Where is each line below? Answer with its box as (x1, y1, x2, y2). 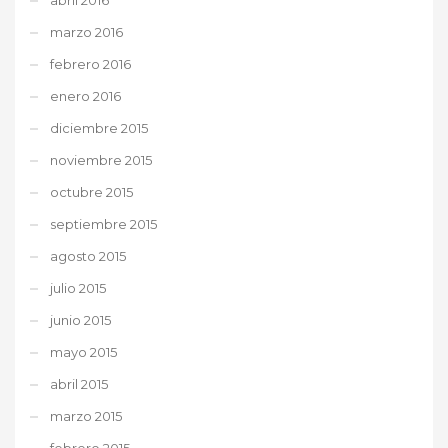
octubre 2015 (50, 183, 133, 200)
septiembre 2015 (50, 215, 157, 232)
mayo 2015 (50, 343, 117, 360)
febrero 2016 (50, 55, 131, 72)
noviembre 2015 (50, 151, 152, 168)
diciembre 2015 (50, 119, 148, 136)
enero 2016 (50, 87, 121, 104)
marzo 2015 (50, 407, 122, 424)
